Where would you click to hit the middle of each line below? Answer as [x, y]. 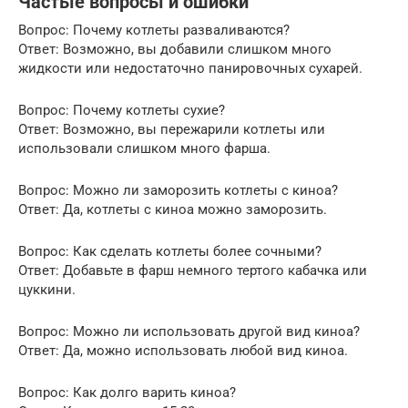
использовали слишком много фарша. [144, 148]
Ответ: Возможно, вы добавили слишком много [175, 49]
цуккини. [47, 289]
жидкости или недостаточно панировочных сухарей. [190, 68]
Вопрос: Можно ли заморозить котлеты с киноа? [178, 190]
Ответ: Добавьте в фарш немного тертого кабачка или [193, 270]
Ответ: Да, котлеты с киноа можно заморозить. [173, 209]
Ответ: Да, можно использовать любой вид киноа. [183, 350]
